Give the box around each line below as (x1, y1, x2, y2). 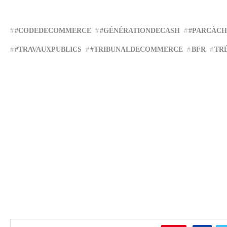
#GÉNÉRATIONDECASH (100, 26, 180, 34)
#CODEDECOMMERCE (15, 26, 91, 34)
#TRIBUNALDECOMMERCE (90, 45, 183, 53)
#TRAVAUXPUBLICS (15, 45, 82, 53)
